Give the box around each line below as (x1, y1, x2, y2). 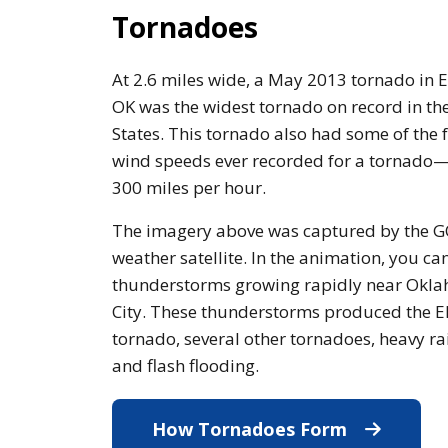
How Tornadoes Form (152, 417, 352, 442)
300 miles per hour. (112, 176, 266, 200)
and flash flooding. (112, 354, 259, 378)
